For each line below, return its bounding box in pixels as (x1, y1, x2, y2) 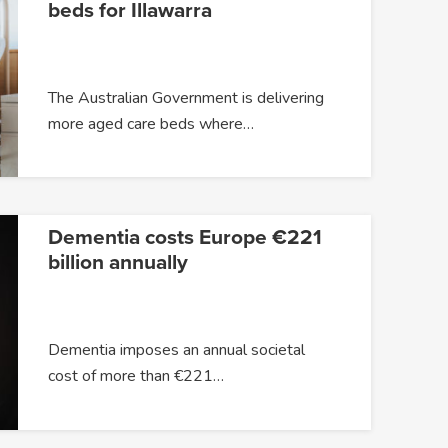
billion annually (47, 250, 188, 276)
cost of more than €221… (47, 365, 224, 388)
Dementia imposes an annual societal (47, 339, 305, 362)
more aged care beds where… (47, 112, 254, 135)
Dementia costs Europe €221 (47, 225, 322, 251)
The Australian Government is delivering (47, 86, 324, 109)
